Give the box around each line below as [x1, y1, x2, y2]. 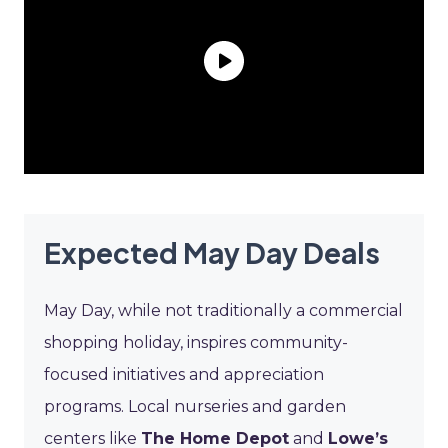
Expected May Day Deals [44, 234, 380, 270]
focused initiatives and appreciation [44, 364, 324, 384]
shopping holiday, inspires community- [44, 332, 348, 352]
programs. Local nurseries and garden [44, 396, 346, 416]
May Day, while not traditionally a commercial [44, 300, 403, 320]
